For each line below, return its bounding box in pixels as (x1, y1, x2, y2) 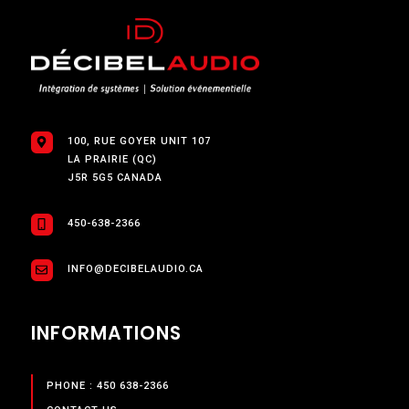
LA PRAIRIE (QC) (67, 152, 157, 165)
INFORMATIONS (30, 320, 182, 346)
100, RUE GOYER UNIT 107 (67, 134, 211, 147)
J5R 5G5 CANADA (67, 171, 163, 184)
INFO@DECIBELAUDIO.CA (67, 262, 204, 275)
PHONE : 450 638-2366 (46, 380, 169, 393)
